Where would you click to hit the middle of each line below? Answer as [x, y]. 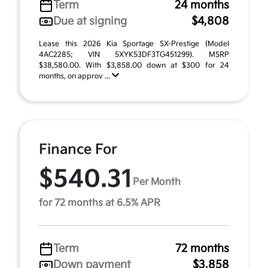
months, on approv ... [75, 76]
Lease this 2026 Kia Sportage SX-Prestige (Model [134, 44]
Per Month [157, 182]
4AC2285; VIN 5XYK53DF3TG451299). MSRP [134, 55]
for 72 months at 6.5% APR [100, 203]
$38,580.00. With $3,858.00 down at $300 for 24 [134, 66]
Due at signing [90, 21]
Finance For [78, 150]
